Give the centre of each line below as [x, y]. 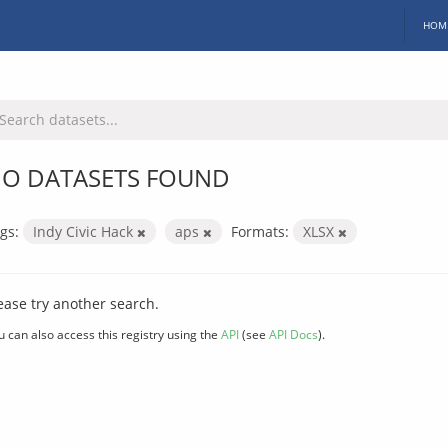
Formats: [260, 231]
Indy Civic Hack [85, 231]
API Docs [293, 333]
